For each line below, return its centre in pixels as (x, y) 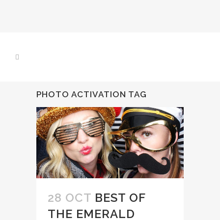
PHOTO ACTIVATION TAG (92, 94)
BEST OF (120, 198)
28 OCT (69, 198)
